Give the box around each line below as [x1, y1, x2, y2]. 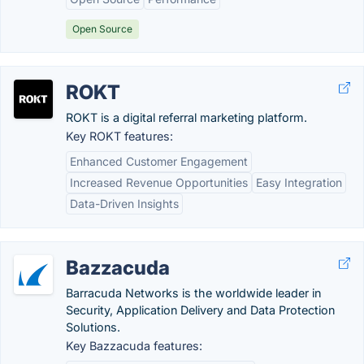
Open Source [72, 23, 132, 35]
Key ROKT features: [66, 129, 173, 143]
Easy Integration [256, 175, 342, 189]
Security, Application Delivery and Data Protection [66, 303, 335, 317]
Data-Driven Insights [70, 197, 179, 210]
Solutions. [66, 320, 120, 334]
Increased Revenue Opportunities [70, 175, 248, 189]
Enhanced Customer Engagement [70, 154, 248, 168]
